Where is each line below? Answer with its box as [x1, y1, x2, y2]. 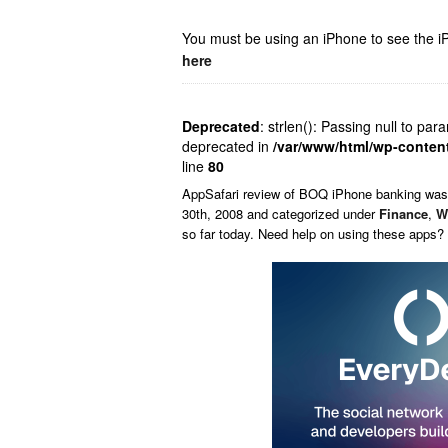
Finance [379, 204, 428, 223]
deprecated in [182, 136, 273, 156]
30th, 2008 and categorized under [182, 204, 379, 223]
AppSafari [182, 184, 243, 203]
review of [243, 184, 299, 203]
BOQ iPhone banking [299, 184, 421, 203]
